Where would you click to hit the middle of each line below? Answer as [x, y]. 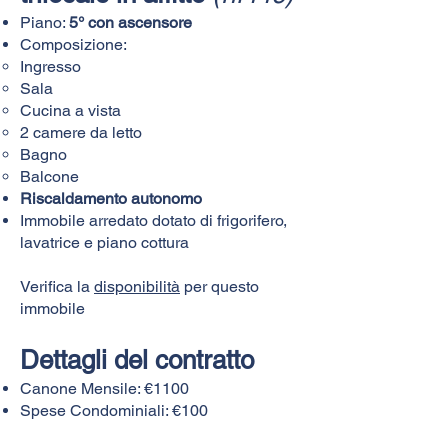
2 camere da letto [81, 132]
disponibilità [137, 286]
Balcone [49, 176]
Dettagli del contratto [137, 359]
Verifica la [57, 286]
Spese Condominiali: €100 [114, 410]
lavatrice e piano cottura [104, 242]
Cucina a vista [70, 110]
